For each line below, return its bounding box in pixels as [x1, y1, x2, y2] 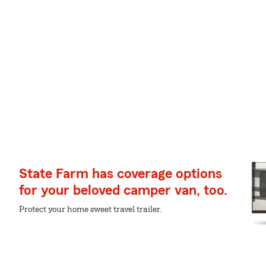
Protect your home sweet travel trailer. [19, 205, 161, 214]
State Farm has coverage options [19, 167, 222, 181]
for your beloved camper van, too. [19, 183, 227, 198]
